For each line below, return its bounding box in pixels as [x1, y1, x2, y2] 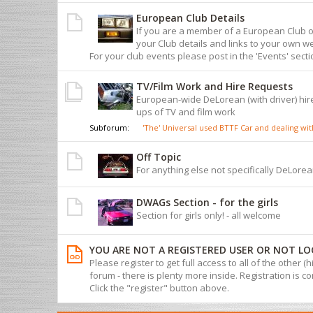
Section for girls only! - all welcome [136, 208, 281, 221]
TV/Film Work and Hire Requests [136, 79, 293, 93]
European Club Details [136, 10, 245, 24]
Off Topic [136, 150, 181, 163]
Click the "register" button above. [89, 281, 229, 294]
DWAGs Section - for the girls [136, 195, 278, 209]
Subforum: [89, 122, 131, 133]
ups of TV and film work [136, 105, 235, 118]
